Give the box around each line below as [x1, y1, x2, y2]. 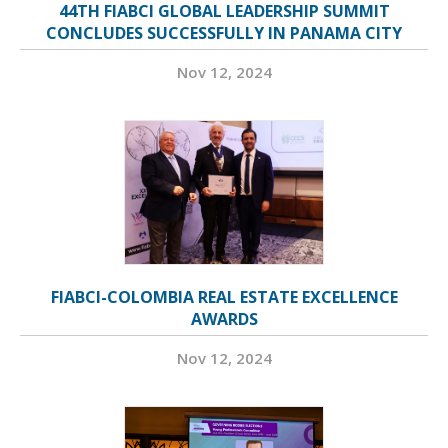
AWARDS [190, 308, 258, 331]
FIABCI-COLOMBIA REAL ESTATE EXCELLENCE [50, 286, 398, 309]
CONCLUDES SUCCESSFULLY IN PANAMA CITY [46, 22, 402, 45]
